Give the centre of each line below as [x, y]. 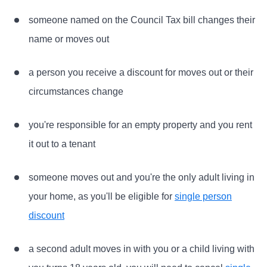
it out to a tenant [62, 144]
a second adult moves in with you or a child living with [142, 249]
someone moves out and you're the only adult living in [142, 177]
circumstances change [76, 91]
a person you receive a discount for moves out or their [141, 72]
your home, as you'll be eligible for [102, 196]
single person [203, 196]
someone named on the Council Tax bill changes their [142, 20]
